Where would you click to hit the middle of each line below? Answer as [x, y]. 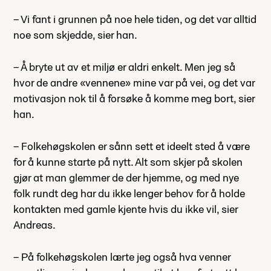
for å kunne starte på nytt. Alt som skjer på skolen [128, 162]
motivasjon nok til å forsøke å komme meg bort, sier [134, 99]
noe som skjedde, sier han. [75, 35]
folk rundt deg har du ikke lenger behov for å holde [129, 194]
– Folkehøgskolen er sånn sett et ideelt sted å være [132, 146]
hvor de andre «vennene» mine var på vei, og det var [134, 83]
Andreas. [34, 225]
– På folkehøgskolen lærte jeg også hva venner [122, 257]
